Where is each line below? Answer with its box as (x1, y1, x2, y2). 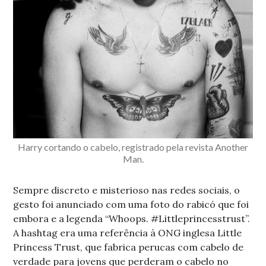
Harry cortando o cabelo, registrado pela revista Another (18, 141, 248, 153)
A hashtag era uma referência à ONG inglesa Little (13, 227, 242, 239)
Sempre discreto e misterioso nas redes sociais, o (13, 184, 240, 197)
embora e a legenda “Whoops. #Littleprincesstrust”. (13, 213, 251, 225)
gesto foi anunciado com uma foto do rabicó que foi (13, 198, 249, 211)
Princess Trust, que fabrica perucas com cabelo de (13, 241, 244, 254)
